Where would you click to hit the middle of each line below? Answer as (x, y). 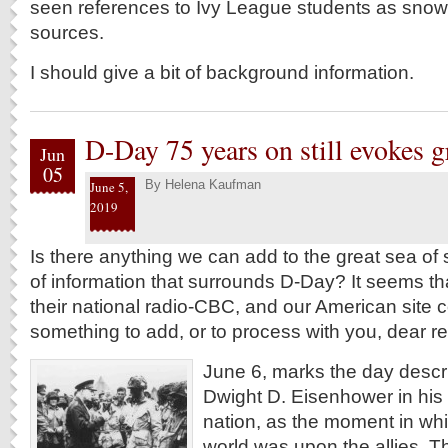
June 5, (109, 187)
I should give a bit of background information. (222, 72)
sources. (67, 32)
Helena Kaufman (213, 184)
